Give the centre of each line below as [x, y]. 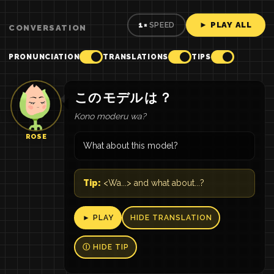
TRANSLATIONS [136, 57]
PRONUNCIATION [44, 57]
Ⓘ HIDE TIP [106, 247]
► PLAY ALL [226, 25]
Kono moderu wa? [110, 116]
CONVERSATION [48, 28]
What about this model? [131, 146]
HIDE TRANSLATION [171, 218]
